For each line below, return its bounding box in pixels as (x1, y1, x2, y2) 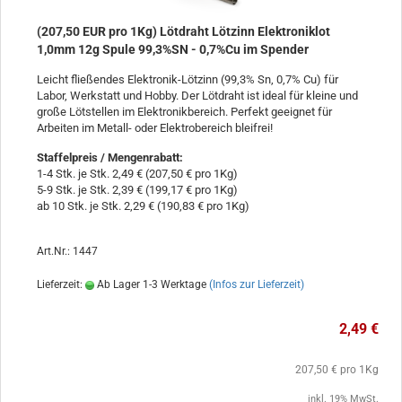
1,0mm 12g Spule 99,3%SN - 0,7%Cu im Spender (37, 41, 309, 57)
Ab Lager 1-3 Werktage (94, 277, 206, 291)
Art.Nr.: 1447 (37, 244, 98, 258)
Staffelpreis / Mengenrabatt (37, 150, 179, 164)
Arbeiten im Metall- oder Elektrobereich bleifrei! (37, 120, 273, 135)
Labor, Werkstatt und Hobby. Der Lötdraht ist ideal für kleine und (37, 88, 358, 102)
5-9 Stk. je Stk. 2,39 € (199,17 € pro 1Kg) (37, 182, 238, 197)
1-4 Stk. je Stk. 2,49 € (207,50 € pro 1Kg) (37, 166, 238, 180)
